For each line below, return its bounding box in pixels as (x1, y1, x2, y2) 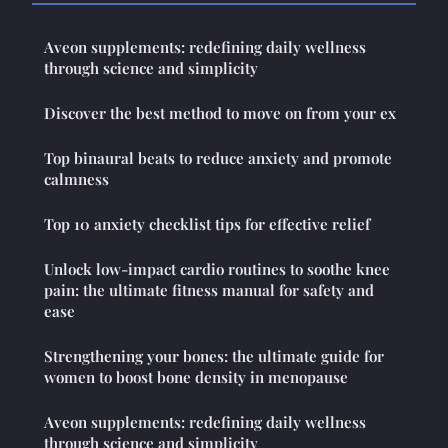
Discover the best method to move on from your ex (44, 103, 396, 124)
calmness (44, 169, 109, 190)
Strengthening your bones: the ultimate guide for (44, 346, 384, 367)
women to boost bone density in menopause (44, 367, 348, 388)
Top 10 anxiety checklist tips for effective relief (44, 214, 370, 235)
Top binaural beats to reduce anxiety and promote (44, 148, 392, 169)
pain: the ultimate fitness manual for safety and (44, 280, 374, 301)
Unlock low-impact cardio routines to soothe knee (44, 259, 390, 280)
